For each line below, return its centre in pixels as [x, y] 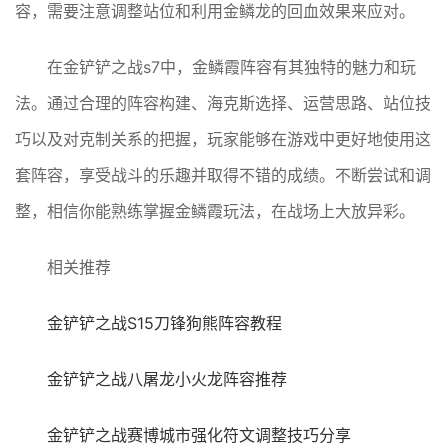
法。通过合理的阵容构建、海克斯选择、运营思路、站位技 [223, 102]
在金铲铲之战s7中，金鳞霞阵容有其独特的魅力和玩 [231, 66]
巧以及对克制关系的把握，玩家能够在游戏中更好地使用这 [223, 138]
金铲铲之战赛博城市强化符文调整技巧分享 [199, 434]
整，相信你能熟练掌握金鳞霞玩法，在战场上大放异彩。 [215, 210]
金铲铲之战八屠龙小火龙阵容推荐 [167, 378]
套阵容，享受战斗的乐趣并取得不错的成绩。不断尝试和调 [223, 174]
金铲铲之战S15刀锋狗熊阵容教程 [164, 322]
